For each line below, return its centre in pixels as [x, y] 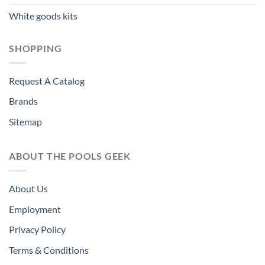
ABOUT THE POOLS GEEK [70, 156]
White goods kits [43, 16]
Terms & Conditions [49, 250]
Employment [35, 209]
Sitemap [25, 121]
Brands [23, 101]
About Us [28, 188]
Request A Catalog [47, 80]
